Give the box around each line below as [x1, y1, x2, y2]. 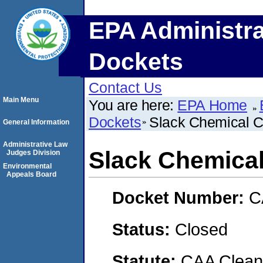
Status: [112, 219, 175, 239]
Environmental [3, 162, 52, 170]
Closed [175, 219, 228, 239]
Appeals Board [6, 170, 56, 178]
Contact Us [89, 79, 162, 96]
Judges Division [6, 149, 60, 157]
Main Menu [3, 96, 39, 104]
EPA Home [177, 97, 248, 113]
